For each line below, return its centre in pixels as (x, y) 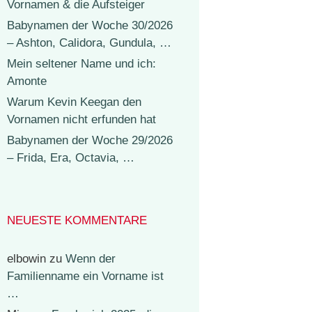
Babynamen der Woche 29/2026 (90, 140)
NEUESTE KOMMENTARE (77, 220)
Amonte (27, 81)
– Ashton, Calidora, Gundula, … (89, 43)
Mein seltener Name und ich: (81, 64)
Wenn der (91, 259)
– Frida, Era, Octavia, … (71, 158)
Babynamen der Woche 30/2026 (90, 25)
